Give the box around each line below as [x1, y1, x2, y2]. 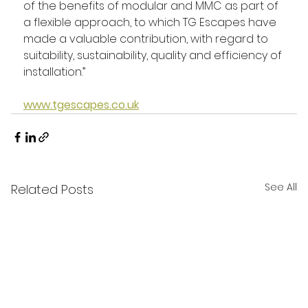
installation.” [23, 64, 85, 80]
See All [265, 180, 298, 195]
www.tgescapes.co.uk [23, 97, 139, 113]
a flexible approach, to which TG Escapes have [23, 14, 279, 31]
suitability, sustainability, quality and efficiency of [23, 47, 285, 64]
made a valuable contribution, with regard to [23, 31, 271, 47]
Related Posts [10, 181, 93, 199]
